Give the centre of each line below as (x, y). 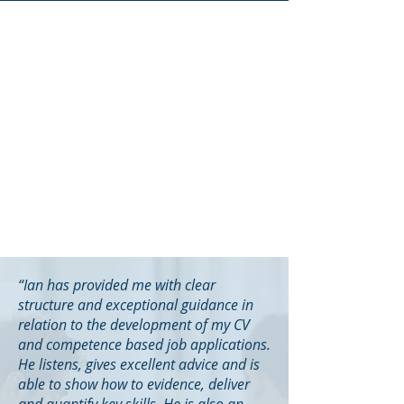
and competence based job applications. (144, 344)
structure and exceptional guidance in (136, 305)
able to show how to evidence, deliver (134, 384)
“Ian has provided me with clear (117, 285)
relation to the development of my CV (134, 325)
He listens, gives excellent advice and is (139, 364)
